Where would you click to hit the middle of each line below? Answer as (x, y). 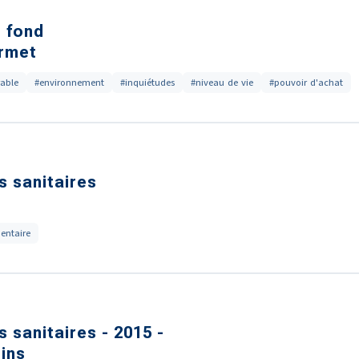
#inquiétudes (147, 83)
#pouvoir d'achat (306, 83)
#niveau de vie (222, 83)
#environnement (69, 83)
